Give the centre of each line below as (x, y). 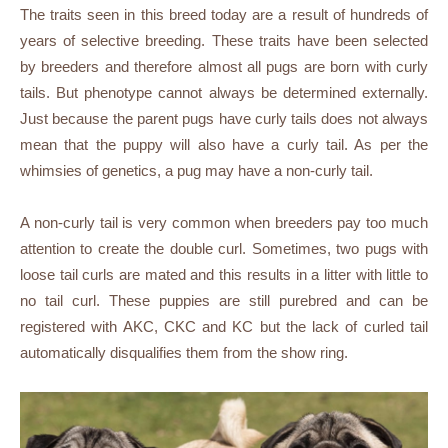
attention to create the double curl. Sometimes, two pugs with (224, 248)
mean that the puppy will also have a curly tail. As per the (224, 144)
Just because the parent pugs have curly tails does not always (224, 118)
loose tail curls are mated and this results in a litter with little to (224, 274)
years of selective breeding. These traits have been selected (224, 40)
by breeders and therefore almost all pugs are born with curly (224, 66)
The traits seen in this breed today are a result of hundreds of (224, 14)
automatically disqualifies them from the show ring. (184, 352)
